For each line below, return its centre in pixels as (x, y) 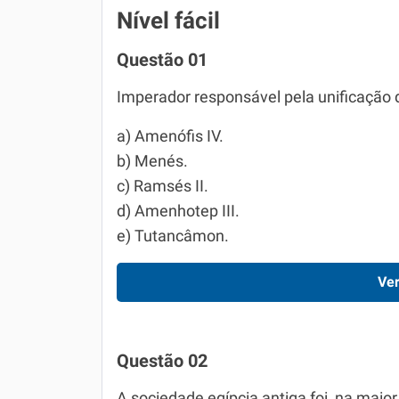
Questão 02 (162, 361)
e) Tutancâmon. (173, 236)
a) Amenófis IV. (170, 136)
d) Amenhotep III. (178, 211)
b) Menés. (152, 161)
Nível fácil (168, 20)
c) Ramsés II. (163, 186)
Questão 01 (162, 60)
